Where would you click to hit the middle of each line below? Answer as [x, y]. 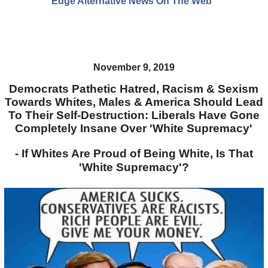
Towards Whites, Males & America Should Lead [134, 102]
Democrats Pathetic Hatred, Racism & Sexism [134, 89]
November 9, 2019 [134, 68]
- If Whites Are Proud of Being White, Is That [134, 153]
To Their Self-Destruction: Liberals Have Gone [134, 115]
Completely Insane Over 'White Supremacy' [134, 128]
